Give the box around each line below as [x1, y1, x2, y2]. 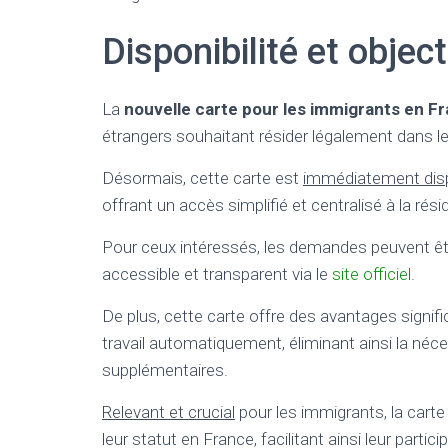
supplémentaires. [102, 360, 228, 380]
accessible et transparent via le [102, 264, 332, 284]
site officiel [332, 264, 411, 284]
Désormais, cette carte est [102, 168, 303, 188]
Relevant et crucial [102, 402, 235, 422]
